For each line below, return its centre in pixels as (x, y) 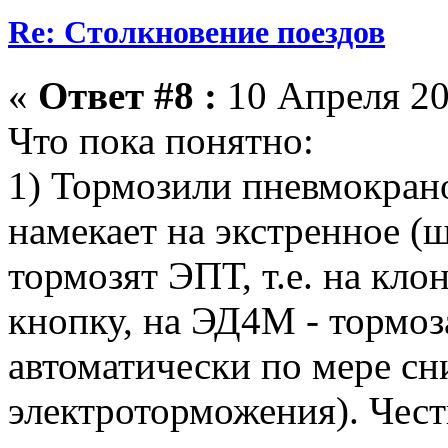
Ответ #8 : (127, 96)
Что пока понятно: (161, 141)
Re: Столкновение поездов (196, 32)
